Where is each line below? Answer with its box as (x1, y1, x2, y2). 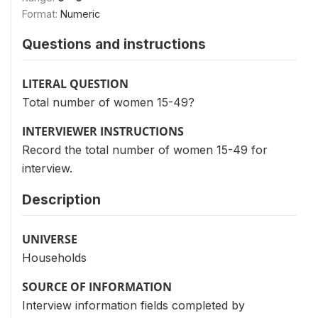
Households (22, 251, 87, 265)
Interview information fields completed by (22, 298, 245, 312)
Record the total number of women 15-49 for (22, 143, 268, 157)
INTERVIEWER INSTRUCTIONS (22, 124, 184, 139)
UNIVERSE (22, 231, 77, 247)
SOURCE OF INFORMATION (22, 279, 172, 295)
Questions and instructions (22, 35, 206, 53)
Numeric (60, 8, 100, 20)
